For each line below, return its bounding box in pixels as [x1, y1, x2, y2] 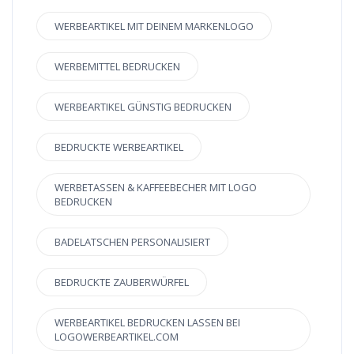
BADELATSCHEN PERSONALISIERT [55, 234, 210, 249]
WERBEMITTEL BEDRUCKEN [55, 58, 180, 73]
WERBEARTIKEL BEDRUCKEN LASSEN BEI [55, 314, 240, 330]
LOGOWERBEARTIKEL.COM [55, 329, 179, 344]
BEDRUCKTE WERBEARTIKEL [55, 139, 183, 154]
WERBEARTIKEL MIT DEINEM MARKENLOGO [55, 18, 254, 33]
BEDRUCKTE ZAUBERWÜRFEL [55, 274, 189, 289]
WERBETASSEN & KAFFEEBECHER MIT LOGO [55, 179, 257, 194]
